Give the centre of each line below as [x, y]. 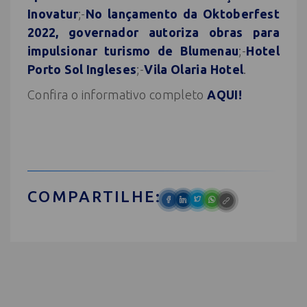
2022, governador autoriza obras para [153, 32]
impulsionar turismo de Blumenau [133, 50]
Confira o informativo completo [116, 94]
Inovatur [53, 13]
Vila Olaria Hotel [194, 69]
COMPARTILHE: [95, 196]
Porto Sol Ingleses [82, 69]
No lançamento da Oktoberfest [182, 13]
